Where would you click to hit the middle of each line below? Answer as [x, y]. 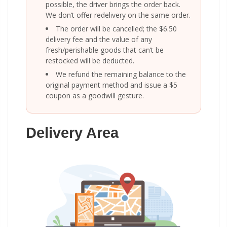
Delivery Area [72, 133]
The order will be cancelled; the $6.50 [116, 28]
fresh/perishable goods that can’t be [105, 50]
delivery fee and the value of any [99, 39]
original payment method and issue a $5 [111, 85]
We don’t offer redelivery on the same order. [118, 15]
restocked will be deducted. [90, 60]
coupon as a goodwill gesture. [95, 95]
